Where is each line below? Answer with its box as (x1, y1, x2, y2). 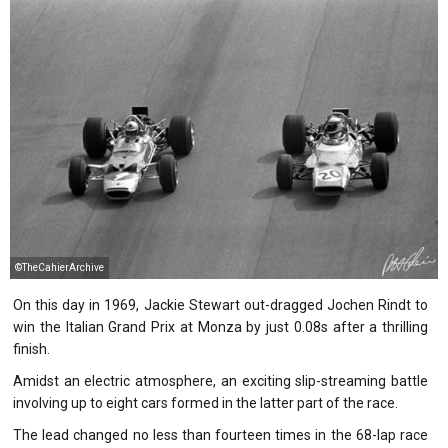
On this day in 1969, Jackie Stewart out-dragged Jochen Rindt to (13, 296, 428, 313)
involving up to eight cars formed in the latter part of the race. (13, 394, 398, 411)
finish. (13, 340, 50, 357)
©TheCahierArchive (15, 261, 104, 273)
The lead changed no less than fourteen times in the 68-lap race (13, 426, 428, 443)
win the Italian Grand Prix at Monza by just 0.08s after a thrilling (13, 318, 428, 335)
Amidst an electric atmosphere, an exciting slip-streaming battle (13, 372, 428, 389)
